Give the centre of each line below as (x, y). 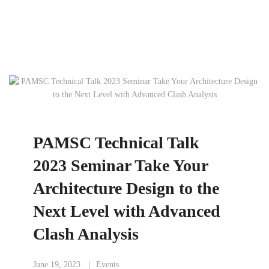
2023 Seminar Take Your (120, 165)
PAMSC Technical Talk (116, 143)
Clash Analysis (86, 234)
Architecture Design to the (126, 188)
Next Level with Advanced (127, 211)
